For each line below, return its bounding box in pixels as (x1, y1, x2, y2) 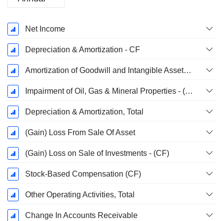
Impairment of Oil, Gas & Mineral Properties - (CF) (184, 87, 193, 96)
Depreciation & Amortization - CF (25, 45, 140, 54)
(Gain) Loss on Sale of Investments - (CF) (25, 149, 169, 158)
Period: (12, 34, 38, 43)
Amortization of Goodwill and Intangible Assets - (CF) (183, 66, 191, 75)
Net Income (25, 25, 65, 34)
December (7, 45, 43, 54)
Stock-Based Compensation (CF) (25, 170, 141, 179)
